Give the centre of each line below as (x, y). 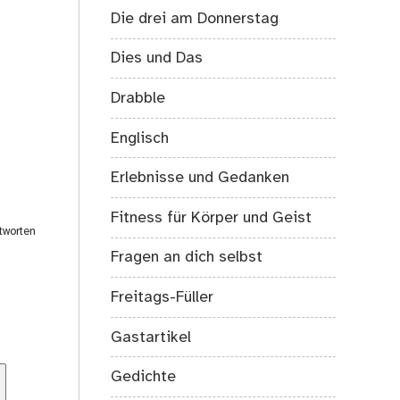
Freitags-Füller (162, 298)
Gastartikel (151, 337)
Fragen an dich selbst (187, 258)
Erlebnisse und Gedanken (200, 178)
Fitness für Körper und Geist (212, 217)
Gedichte (144, 377)
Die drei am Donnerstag (195, 18)
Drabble (138, 99)
